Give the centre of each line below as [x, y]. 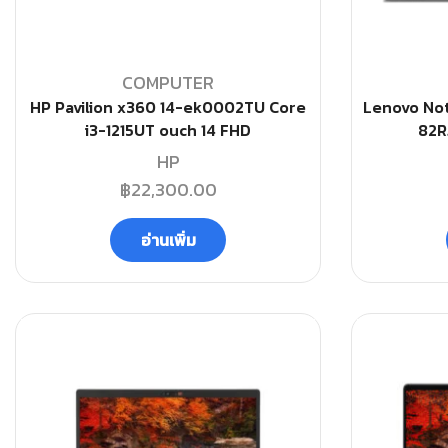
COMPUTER [168, 82]
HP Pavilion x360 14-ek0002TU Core [168, 107]
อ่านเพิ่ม [168, 239]
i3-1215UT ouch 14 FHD [168, 130]
